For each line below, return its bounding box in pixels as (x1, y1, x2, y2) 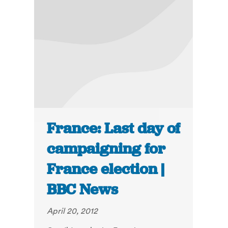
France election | (47, 159, 165, 179)
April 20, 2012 (47, 206, 98, 216)
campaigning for (47, 139, 166, 159)
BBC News (47, 180, 119, 199)
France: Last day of (47, 119, 181, 138)
